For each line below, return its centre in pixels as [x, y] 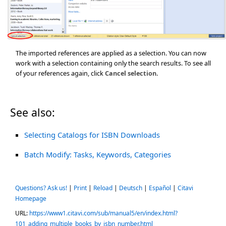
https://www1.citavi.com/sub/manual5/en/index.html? [103, 213]
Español [160, 188]
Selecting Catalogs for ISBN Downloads [92, 135]
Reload [103, 188]
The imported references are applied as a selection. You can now [111, 53]
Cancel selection [131, 73]
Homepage [31, 199]
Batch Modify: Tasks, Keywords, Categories [98, 154]
